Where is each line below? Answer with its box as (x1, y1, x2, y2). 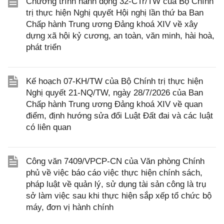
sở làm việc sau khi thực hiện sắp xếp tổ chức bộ (26, 191, 211, 200)
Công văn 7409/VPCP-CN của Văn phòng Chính (26, 156, 204, 166)
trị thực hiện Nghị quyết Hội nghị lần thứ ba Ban (26, 8, 203, 17)
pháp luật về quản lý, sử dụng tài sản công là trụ (26, 179, 206, 189)
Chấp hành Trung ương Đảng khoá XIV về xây (26, 19, 198, 29)
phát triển (26, 42, 61, 52)
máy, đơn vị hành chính (26, 202, 113, 212)
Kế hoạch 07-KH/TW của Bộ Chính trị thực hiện (26, 76, 203, 86)
